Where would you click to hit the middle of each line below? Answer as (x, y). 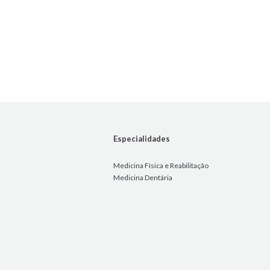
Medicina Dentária (143, 178)
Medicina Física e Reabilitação (161, 166)
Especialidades (141, 139)
